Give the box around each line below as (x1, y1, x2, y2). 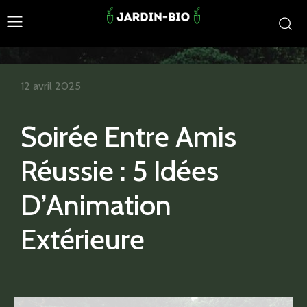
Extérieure (21, 221, 145, 257)
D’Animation (21, 186, 171, 223)
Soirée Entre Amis (21, 118, 236, 154)
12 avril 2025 (21, 79, 81, 93)
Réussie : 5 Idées (21, 152, 219, 188)
